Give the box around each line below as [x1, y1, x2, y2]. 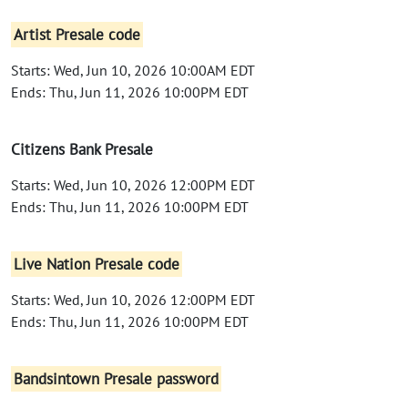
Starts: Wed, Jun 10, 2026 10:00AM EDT [11, 60, 255, 79]
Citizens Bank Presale [11, 138, 153, 159]
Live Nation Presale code [14, 253, 180, 274]
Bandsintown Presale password [14, 368, 219, 389]
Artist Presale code [14, 24, 141, 45]
